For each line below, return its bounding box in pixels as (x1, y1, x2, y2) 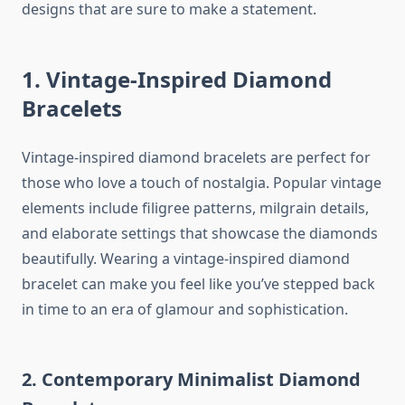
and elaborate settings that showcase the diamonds (22, 223, 378, 244)
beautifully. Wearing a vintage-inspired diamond (22, 249, 350, 269)
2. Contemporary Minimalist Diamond (22, 367, 361, 392)
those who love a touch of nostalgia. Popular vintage (22, 173, 381, 193)
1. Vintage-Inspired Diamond (22, 64, 332, 95)
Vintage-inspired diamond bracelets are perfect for (22, 147, 371, 168)
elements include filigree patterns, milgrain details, (22, 198, 369, 219)
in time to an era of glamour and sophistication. (22, 299, 348, 320)
